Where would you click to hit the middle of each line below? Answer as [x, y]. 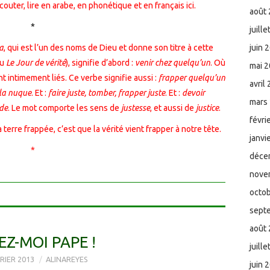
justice [207, 108]
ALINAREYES [67, 259]
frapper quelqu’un [192, 77]
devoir [193, 93]
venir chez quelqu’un [172, 62]
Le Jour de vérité [35, 62]
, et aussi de [173, 108]
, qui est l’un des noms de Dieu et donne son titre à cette [108, 47]
